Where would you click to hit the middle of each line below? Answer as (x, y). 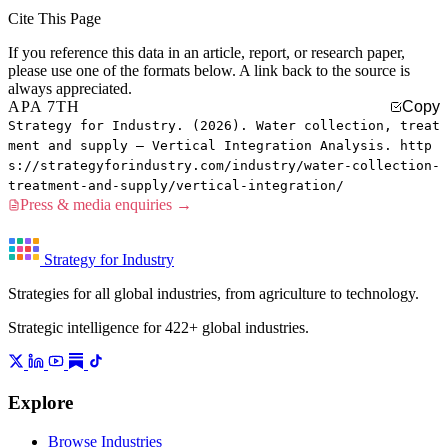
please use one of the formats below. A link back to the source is (209, 71)
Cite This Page (54, 19)
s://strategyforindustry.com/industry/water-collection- (224, 166)
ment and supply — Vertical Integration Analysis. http (220, 146)
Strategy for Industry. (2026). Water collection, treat (224, 126)
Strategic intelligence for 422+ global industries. (158, 328)
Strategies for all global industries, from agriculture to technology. (213, 294)
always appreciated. (70, 89)
